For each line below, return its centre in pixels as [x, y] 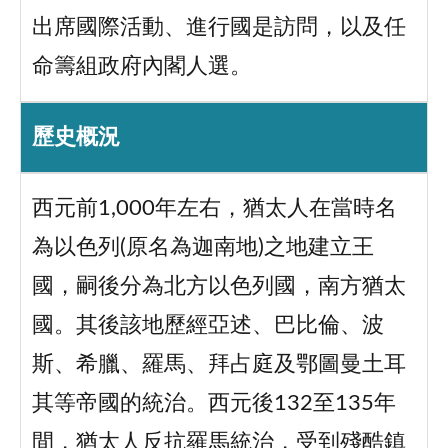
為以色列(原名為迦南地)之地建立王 [202, 248]
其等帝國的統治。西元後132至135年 [213, 404]
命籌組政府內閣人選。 [141, 67]
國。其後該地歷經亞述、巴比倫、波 [207, 326]
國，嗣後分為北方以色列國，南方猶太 [218, 287]
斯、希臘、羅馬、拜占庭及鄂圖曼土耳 [218, 365]
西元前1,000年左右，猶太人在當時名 [214, 209]
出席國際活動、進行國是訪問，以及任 [218, 28]
